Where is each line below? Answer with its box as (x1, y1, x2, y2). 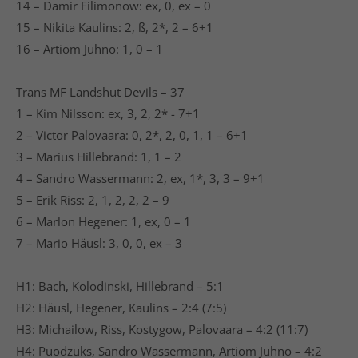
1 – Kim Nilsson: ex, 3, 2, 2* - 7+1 (16, 105, 200, 121)
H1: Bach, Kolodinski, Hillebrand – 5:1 (16, 277, 224, 294)
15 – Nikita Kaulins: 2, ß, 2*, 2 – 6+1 (16, 18, 213, 35)
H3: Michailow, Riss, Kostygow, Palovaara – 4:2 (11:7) (16, 320, 308, 337)
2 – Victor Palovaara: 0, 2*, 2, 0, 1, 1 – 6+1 (16, 126, 248, 143)
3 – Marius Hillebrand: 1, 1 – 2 (16, 148, 181, 165)
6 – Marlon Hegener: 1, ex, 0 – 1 (16, 213, 191, 229)
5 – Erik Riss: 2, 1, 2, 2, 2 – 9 (16, 191, 169, 208)
